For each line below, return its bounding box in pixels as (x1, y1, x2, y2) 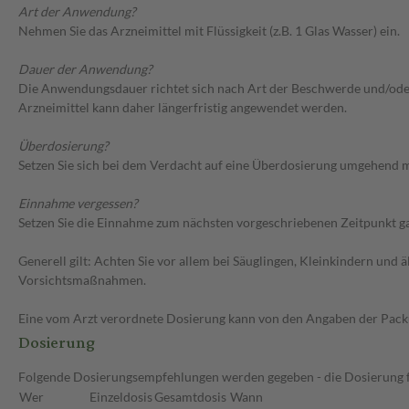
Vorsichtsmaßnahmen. (18, 272, 146, 288)
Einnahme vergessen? (18, 195, 138, 212)
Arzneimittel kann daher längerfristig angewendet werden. (18, 100, 347, 116)
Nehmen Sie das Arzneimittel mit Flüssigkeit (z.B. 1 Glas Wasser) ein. (18, 23, 400, 39)
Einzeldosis (89, 389, 152, 405)
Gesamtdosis (154, 389, 226, 405)
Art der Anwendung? (18, 4, 136, 20)
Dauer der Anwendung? (18, 61, 152, 78)
